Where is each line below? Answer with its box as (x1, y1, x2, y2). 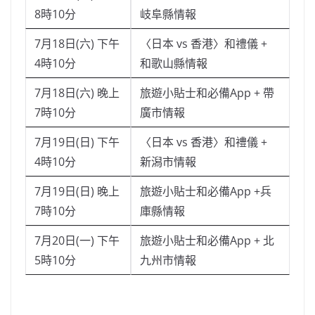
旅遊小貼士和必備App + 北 (140, 233, 274, 249)
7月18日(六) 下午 (34, 36, 120, 52)
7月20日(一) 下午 (34, 233, 120, 249)
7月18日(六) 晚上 (34, 85, 120, 101)
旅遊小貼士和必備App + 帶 (140, 85, 274, 101)
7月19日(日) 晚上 (34, 184, 120, 200)
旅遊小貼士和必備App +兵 (140, 184, 271, 200)
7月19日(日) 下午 (34, 134, 120, 150)
